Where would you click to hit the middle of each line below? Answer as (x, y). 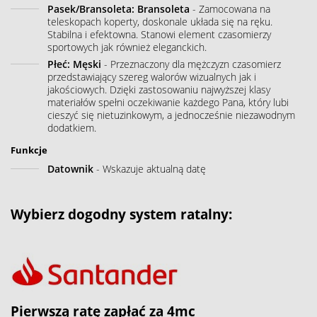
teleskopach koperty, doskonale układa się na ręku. (160, 21)
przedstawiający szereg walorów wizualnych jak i (152, 76)
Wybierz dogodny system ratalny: (121, 214)
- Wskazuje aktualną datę (150, 168)
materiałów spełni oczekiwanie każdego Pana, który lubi (168, 102)
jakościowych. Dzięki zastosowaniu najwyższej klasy (159, 89)
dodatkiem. (72, 127)
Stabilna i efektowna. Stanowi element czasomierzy (159, 34)
